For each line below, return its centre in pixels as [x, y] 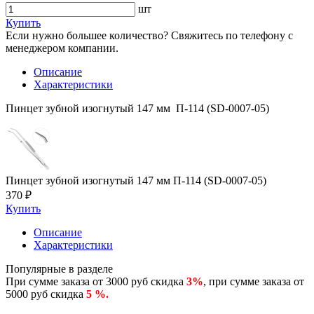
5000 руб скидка [46, 294]
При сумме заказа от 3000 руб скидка [96, 281]
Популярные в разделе [59, 268]
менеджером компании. [62, 48]
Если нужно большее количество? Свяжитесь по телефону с [149, 35]
